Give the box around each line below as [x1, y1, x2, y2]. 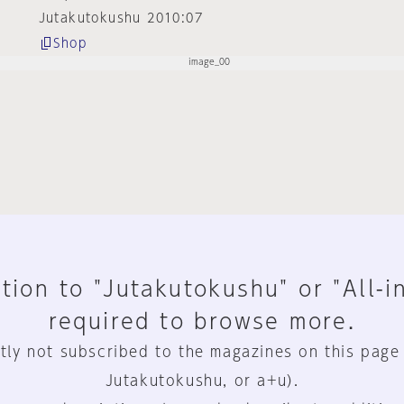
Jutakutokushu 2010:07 [38, 12, 204, 24]
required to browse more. [48, 310, 356, 332]
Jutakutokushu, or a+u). [105, 373, 299, 388]
